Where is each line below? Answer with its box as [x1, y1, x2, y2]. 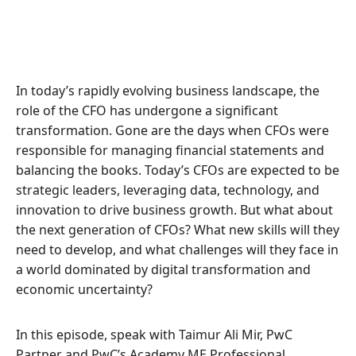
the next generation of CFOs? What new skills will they [16, 221, 339, 238]
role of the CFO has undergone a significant [16, 102, 278, 119]
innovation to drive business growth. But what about [16, 201, 333, 219]
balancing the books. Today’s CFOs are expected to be [16, 161, 339, 179]
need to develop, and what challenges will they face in [16, 241, 339, 258]
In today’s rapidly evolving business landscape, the [16, 82, 319, 99]
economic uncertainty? [16, 281, 153, 298]
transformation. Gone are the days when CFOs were [16, 122, 329, 139]
